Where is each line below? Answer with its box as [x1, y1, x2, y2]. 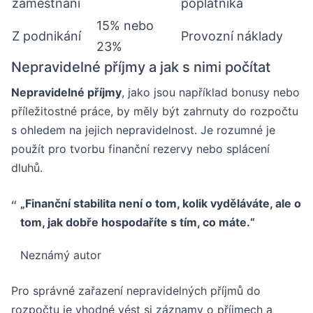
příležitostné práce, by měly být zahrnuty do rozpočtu [11, 103, 298, 118]
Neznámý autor [20, 247, 101, 262]
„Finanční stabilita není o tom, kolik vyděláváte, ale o [20, 196, 301, 210]
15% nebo [96, 17, 154, 33]
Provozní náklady [181, 28, 283, 43]
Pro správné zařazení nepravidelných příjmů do [11, 283, 261, 298]
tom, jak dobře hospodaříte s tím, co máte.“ [20, 214, 255, 229]
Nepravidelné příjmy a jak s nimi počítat [11, 58, 270, 75]
